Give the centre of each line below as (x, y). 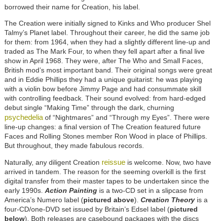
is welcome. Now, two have (168, 163)
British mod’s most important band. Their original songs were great (108, 70)
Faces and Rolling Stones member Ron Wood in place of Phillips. (106, 136)
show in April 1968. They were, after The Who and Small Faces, (104, 61)
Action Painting (71, 191)
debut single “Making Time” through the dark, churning (89, 108)
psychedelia (23, 117)
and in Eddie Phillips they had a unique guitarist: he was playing (103, 80)
